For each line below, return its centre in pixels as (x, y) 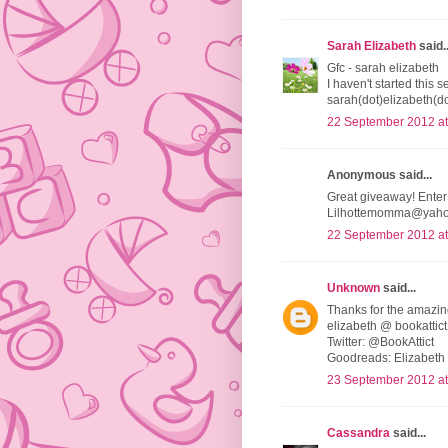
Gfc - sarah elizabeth (383, 68)
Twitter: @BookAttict (380, 342)
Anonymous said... (379, 175)
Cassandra (358, 433)
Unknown (353, 288)
